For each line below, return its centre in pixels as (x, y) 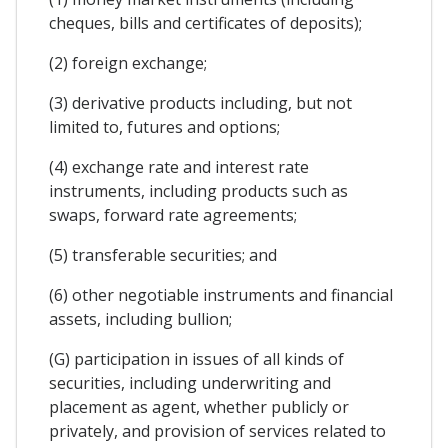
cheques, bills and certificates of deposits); (205, 23)
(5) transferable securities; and (163, 255)
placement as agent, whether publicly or (199, 407)
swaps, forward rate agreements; (173, 215)
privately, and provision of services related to (217, 431)
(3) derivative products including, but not (200, 103)
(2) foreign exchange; (128, 63)
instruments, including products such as (198, 191)
